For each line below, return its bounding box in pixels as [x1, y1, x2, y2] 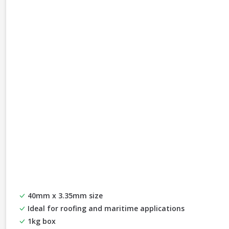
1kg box [26, 216, 56, 226]
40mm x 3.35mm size [26, 190, 103, 200]
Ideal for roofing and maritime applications [26, 203, 185, 213]
